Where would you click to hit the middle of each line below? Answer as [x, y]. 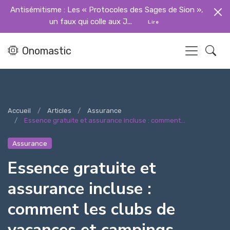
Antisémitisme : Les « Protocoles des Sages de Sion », [107, 10]
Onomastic [47, 51]
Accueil [19, 110]
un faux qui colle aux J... [92, 21]
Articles [59, 110]
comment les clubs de [91, 209]
